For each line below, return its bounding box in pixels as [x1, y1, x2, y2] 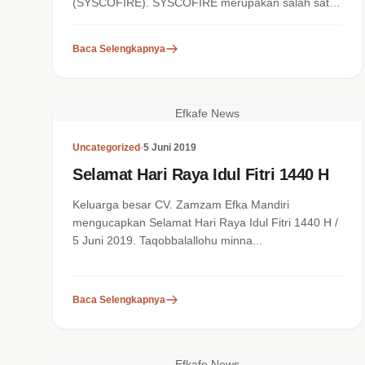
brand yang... [73, 14, 141, 27]
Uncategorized [73, 142, 140, 153]
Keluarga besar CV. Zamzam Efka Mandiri [73, 198, 289, 211]
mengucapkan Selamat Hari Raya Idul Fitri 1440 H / [73, 216, 338, 229]
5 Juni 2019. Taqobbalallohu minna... [73, 234, 262, 247]
